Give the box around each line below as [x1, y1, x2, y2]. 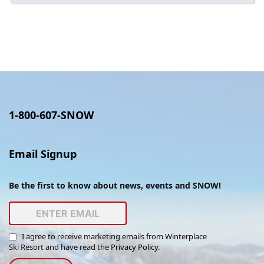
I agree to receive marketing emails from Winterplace [20, 231, 207, 242]
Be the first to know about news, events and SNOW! [9, 180, 221, 191]
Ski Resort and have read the [9, 242, 111, 252]
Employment [120, 15, 173, 26]
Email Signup [9, 147, 77, 161]
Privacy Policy [111, 242, 158, 252]
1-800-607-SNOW [9, 108, 94, 122]
